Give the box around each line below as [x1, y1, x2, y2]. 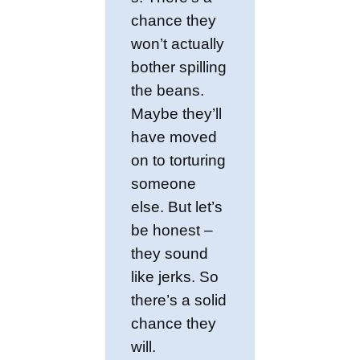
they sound [131, 244, 209, 262]
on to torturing [131, 151, 227, 169]
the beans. [131, 81, 205, 99]
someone [131, 174, 197, 192]
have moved [131, 128, 218, 145]
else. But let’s [131, 198, 223, 215]
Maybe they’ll [131, 104, 223, 122]
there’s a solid [131, 291, 227, 309]
